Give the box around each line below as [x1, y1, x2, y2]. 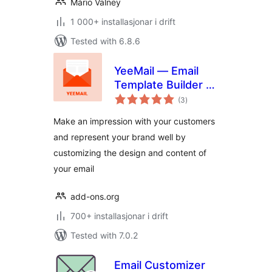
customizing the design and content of [53, 148, 206, 158]
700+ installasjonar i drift [70, 211, 168, 221]
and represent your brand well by [53, 132, 186, 142]
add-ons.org [70, 191, 120, 202]
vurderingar [185, 91, 223, 100]
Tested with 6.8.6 [70, 36, 140, 46]
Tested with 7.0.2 [70, 230, 138, 240]
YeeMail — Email [114, 64, 199, 77]
